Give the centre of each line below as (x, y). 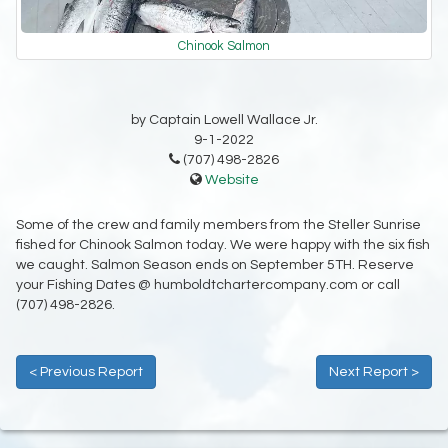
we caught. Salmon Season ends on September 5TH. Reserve (215, 264)
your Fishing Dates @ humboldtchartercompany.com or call (208, 284)
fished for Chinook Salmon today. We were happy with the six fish (223, 244)
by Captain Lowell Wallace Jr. (224, 119)
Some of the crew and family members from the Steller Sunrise (218, 224)
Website (231, 179)
